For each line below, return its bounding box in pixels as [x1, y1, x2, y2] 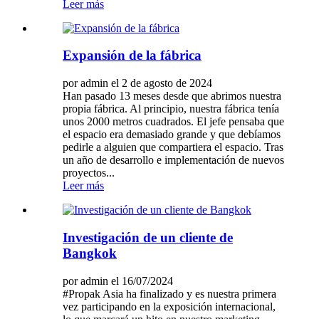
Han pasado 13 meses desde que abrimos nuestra [63, 90, 281, 103]
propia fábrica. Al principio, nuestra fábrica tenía [63, 103, 279, 115]
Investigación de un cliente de [63, 229, 233, 245]
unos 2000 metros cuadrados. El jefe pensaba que [63, 115, 284, 128]
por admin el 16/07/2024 [63, 274, 173, 287]
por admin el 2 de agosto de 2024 [63, 77, 212, 90]
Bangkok [63, 245, 117, 261]
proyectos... [63, 167, 115, 179]
